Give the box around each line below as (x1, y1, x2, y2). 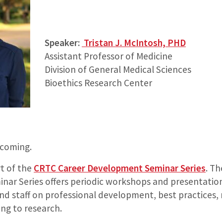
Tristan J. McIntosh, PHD (81, 37, 186, 49)
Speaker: (44, 37, 82, 49)
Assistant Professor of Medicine (44, 50, 172, 62)
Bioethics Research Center (44, 77, 152, 89)
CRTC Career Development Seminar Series (34, 162, 206, 174)
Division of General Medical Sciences (44, 63, 191, 76)
